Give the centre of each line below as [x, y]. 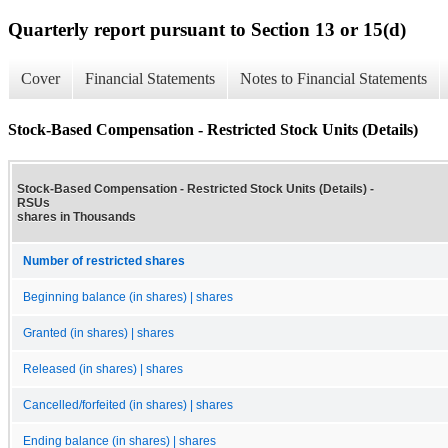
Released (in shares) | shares [103, 368]
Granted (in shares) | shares [98, 332]
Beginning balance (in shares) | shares [128, 296]
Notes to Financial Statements [333, 79]
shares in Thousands [76, 216]
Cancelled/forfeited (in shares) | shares [128, 404]
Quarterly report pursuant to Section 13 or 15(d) [207, 29]
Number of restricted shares [104, 260]
